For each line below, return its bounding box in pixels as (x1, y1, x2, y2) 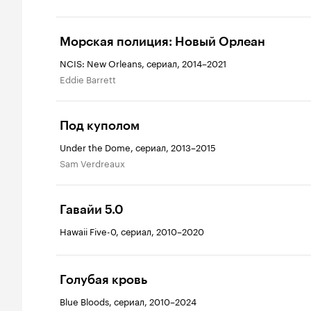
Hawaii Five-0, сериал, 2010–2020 (60, 224, 204, 237)
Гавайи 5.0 (60, 202, 124, 217)
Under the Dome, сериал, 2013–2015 (60, 140, 216, 153)
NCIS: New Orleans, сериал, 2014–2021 (60, 56, 226, 69)
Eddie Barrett (65, 72, 116, 85)
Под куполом (60, 118, 140, 133)
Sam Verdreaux (65, 155, 125, 169)
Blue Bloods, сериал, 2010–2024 (60, 294, 196, 308)
